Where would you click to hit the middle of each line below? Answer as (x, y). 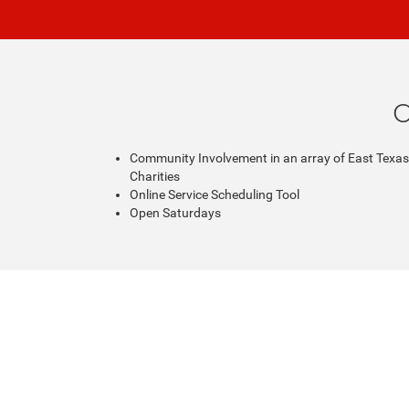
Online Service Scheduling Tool (215, 194)
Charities (155, 176)
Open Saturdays (175, 213)
